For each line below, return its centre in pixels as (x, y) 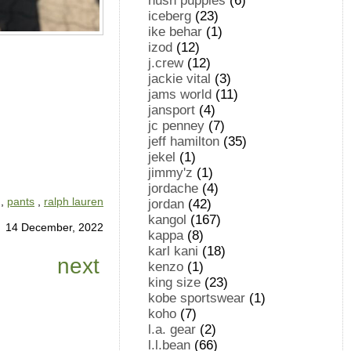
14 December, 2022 (54, 228)
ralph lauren (74, 202)
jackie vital (180, 79)
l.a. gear (172, 329)
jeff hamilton (184, 141)
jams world (180, 94)
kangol (168, 220)
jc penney (177, 126)
